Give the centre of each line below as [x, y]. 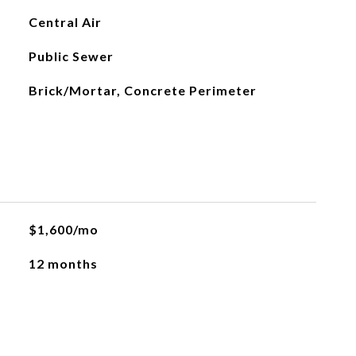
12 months [63, 263]
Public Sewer [71, 56]
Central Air [65, 22]
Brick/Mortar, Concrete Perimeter [142, 90]
